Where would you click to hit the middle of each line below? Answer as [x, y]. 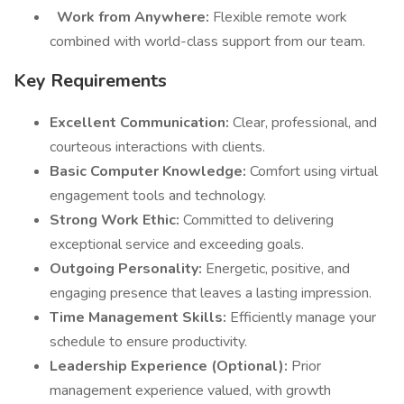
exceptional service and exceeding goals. [177, 244]
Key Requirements [90, 81]
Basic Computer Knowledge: [150, 171]
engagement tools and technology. [158, 196]
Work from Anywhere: [133, 17]
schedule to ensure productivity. [148, 342]
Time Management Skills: [140, 317]
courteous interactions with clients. [157, 147]
